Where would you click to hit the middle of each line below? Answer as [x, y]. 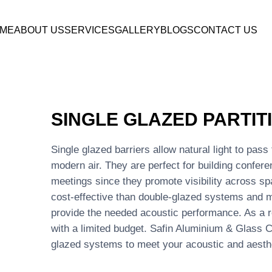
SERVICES [90, 30]
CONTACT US [226, 30]
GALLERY [138, 30]
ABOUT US [39, 30]
